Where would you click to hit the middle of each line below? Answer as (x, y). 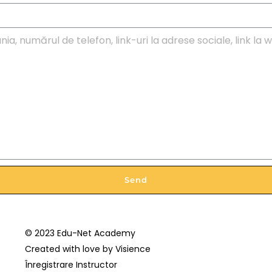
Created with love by (70, 249)
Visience (133, 249)
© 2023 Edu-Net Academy (80, 233)
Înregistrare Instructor (71, 264)
